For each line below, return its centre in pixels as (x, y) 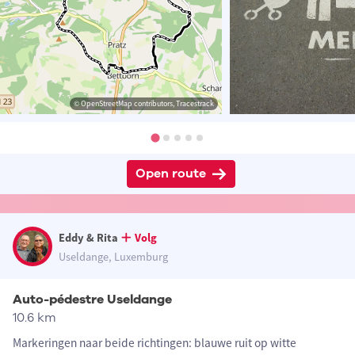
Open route (170, 174)
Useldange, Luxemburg (113, 257)
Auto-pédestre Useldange (92, 300)
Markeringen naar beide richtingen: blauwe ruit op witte (155, 343)
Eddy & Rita (88, 238)
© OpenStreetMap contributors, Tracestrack (144, 104)
